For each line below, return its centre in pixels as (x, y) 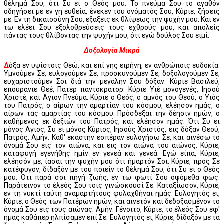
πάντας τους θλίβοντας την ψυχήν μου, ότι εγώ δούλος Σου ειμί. (107, 35)
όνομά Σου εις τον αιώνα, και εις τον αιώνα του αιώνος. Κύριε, (112, 145)
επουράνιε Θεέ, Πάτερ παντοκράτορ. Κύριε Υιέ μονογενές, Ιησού (112, 89)
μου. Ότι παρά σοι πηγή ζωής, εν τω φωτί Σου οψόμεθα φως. (112, 177)
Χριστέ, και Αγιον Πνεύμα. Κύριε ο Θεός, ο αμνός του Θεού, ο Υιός (112, 97)
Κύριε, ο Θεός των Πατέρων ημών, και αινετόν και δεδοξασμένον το (112, 201)
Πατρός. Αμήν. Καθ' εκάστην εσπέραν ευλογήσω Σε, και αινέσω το (112, 137)
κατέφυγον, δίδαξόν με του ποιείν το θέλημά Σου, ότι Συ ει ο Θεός (112, 169)
